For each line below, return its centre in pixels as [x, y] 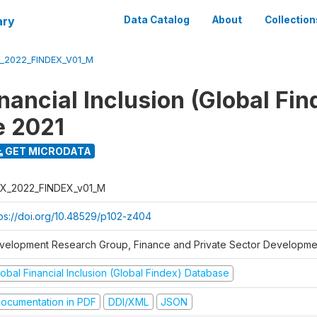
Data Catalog [157, 20]
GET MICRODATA [47, 151]
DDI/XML [128, 301]
